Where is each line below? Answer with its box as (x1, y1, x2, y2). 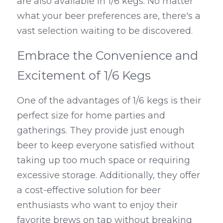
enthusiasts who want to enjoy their (17, 200, 178, 211)
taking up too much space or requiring (17, 155, 190, 166)
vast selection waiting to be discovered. (17, 25, 193, 36)
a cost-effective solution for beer (17, 185, 161, 196)
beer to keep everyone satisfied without (17, 140, 195, 151)
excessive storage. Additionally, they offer (17, 170, 200, 181)
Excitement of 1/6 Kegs (17, 68, 151, 83)
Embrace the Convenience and (17, 48, 198, 63)
